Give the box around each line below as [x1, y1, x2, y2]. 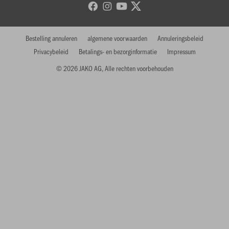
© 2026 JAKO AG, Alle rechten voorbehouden [56, 63, 173, 74]
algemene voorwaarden [87, 33, 147, 43]
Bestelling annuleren [26, 33, 77, 43]
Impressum [167, 47, 196, 57]
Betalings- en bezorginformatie [78, 47, 157, 57]
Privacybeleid [33, 47, 68, 57]
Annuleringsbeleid [157, 33, 203, 43]
